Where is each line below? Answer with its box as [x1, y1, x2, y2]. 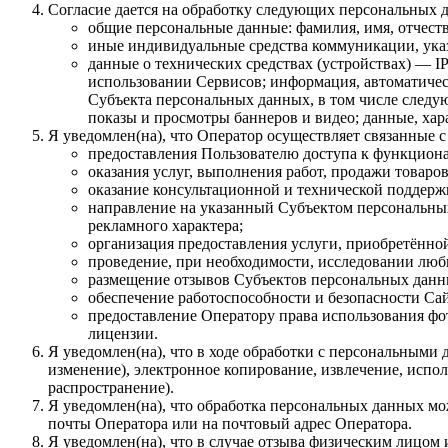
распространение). [48, 378, 174, 396]
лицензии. [88, 324, 158, 342]
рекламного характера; [88, 216, 243, 234]
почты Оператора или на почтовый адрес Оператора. [48, 414, 412, 432]
